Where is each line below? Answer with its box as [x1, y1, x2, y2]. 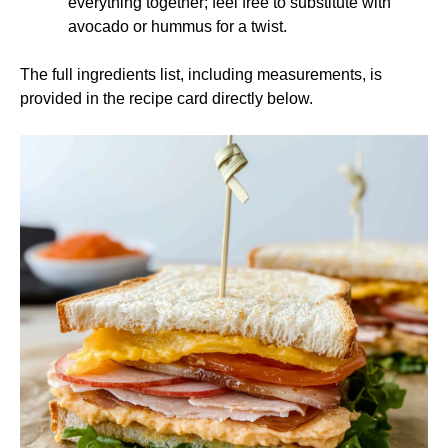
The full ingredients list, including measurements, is [20, 65, 382, 83]
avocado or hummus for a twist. [68, 17, 287, 35]
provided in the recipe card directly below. [20, 89, 313, 107]
